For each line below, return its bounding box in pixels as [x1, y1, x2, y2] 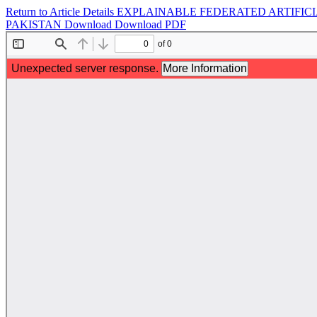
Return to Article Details [6, 6, 117, 18]
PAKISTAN [6, 18, 64, 30]
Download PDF [115, 18, 186, 30]
